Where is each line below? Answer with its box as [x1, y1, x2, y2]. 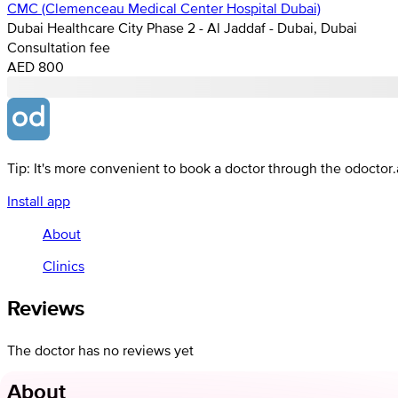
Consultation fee [7, 38, 110, 55]
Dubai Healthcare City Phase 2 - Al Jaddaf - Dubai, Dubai [7, 19, 357, 36]
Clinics [43, 257, 84, 274]
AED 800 [7, 58, 64, 75]
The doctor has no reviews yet [7, 341, 194, 358]
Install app [7, 192, 70, 209]
